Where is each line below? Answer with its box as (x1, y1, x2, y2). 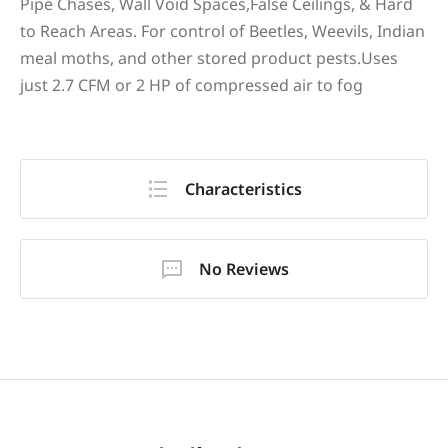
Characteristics (185, 178, 302, 200)
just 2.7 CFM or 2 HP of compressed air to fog (20, 74, 363, 96)
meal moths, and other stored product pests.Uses (20, 47, 398, 69)
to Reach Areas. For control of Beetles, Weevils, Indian (20, 20, 425, 42)
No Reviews (198, 258, 289, 280)
